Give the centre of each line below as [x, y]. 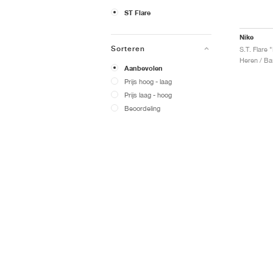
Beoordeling [142, 108]
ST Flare [137, 12]
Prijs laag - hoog [148, 94]
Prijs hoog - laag [148, 81]
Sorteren [128, 48]
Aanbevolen [144, 68]
